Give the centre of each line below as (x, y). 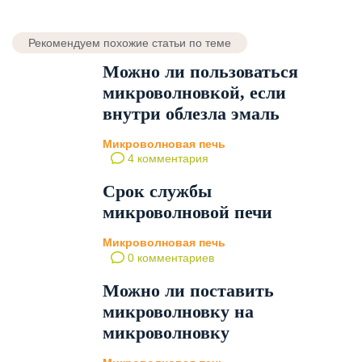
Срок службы (157, 192)
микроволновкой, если (194, 93)
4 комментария (166, 159)
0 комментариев (169, 257)
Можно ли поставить (188, 290)
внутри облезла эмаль (191, 114)
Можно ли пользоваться (200, 72)
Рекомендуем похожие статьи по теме (130, 43)
